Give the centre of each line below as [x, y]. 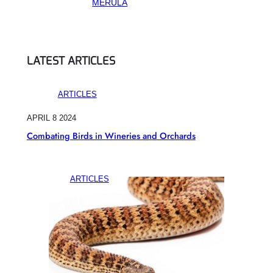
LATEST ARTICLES [71, 61]
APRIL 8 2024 [51, 118]
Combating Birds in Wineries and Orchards [111, 136]
